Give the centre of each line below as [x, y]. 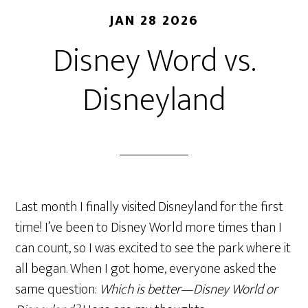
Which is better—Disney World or [189, 289]
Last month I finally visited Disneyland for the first [150, 207]
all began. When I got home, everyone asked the [146, 269]
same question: [58, 289]
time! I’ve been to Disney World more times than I [149, 228]
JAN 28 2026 [154, 21]
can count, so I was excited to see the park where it [153, 248]
